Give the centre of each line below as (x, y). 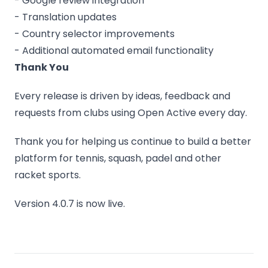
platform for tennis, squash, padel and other (118, 158)
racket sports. (48, 175)
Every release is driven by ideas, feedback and (122, 96)
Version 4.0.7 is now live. (70, 204)
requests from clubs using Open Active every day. (131, 113)
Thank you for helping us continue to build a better (133, 141)
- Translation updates (66, 17)
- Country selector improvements (95, 34)
